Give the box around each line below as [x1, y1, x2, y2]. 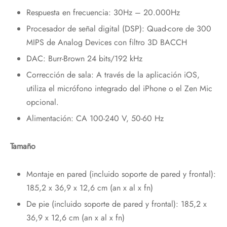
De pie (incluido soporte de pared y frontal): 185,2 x [26, 198, 207, 210]
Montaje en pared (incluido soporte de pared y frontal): [26, 168, 216, 180]
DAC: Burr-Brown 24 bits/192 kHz [26, 53, 142, 65]
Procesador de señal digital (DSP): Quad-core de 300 [26, 23, 211, 35]
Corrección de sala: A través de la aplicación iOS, [26, 69, 200, 81]
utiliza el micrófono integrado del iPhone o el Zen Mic [26, 83, 212, 95]
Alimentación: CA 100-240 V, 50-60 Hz [26, 112, 164, 125]
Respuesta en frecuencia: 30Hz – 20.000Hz [26, 7, 180, 19]
